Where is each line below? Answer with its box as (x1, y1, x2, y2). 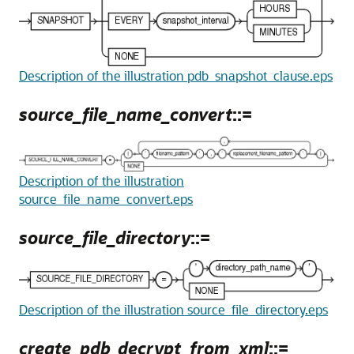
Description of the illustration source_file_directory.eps (19, 300, 328, 318)
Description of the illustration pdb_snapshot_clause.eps (19, 67, 333, 85)
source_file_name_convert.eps (19, 190, 193, 208)
